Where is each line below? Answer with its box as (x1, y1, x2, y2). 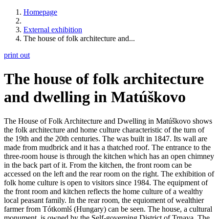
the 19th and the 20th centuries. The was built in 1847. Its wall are (4, 134, 207, 143)
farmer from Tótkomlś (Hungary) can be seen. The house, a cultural (4, 204, 212, 213)
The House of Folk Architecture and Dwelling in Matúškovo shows (4, 116, 212, 125)
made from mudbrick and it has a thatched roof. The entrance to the (4, 143, 211, 152)
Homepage (23, 8, 57, 16)
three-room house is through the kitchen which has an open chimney (4, 152, 214, 160)
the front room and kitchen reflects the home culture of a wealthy (4, 187, 203, 196)
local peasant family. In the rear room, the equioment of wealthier (4, 196, 204, 204)
